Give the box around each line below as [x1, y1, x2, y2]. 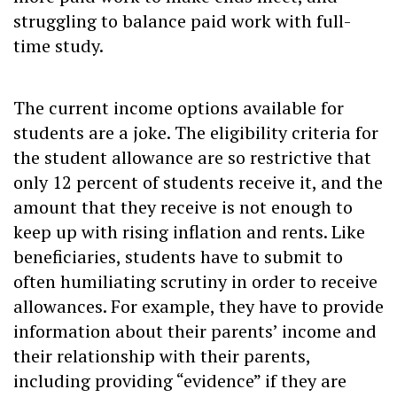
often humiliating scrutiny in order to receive [13, 269, 378, 294]
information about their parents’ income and [13, 319, 377, 344]
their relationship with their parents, [13, 344, 310, 369]
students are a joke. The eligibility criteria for [13, 121, 378, 145]
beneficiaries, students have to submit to [13, 245, 343, 269]
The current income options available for [13, 96, 344, 121]
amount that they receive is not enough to [13, 195, 353, 220]
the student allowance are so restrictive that [13, 145, 371, 170]
